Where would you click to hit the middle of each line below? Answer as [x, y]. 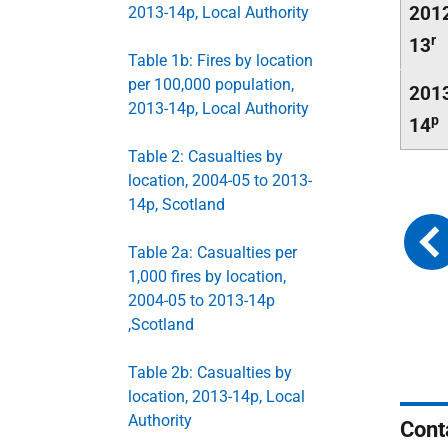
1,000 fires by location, [207, 276]
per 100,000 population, [211, 84]
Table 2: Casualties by [205, 156]
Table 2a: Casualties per [212, 252]
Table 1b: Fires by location [220, 60]
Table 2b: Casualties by [210, 372]
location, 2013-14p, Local [216, 396]
